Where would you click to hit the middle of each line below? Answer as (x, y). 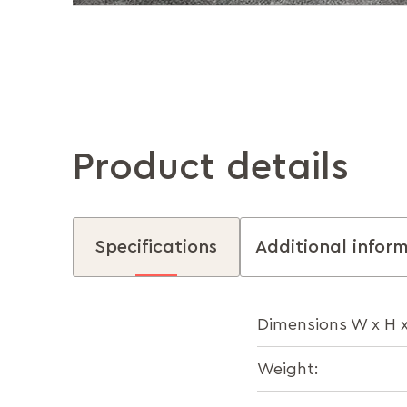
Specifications (156, 247)
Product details (211, 167)
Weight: (288, 369)
